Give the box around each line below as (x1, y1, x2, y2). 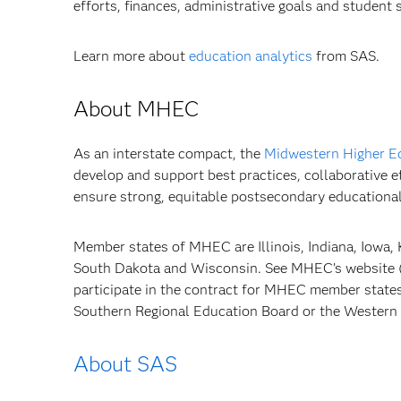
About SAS (73, 351, 177, 377)
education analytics (189, 47, 312, 64)
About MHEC (73, 96, 199, 122)
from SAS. (312, 47, 380, 64)
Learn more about (73, 47, 189, 64)
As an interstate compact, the (73, 145, 264, 162)
